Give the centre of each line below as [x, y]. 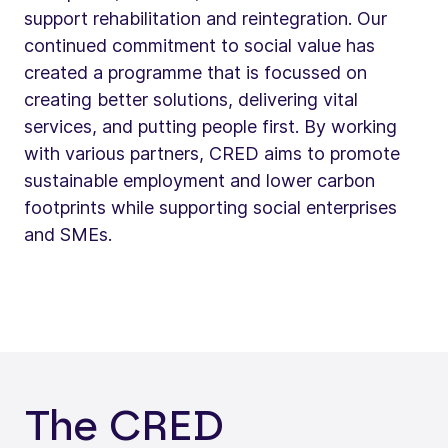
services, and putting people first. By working [210, 126]
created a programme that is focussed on [195, 72]
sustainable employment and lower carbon [199, 180]
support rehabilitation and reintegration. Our [205, 18]
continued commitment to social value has [199, 45]
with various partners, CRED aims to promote [212, 153]
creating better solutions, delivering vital [191, 99]
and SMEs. [68, 234]
